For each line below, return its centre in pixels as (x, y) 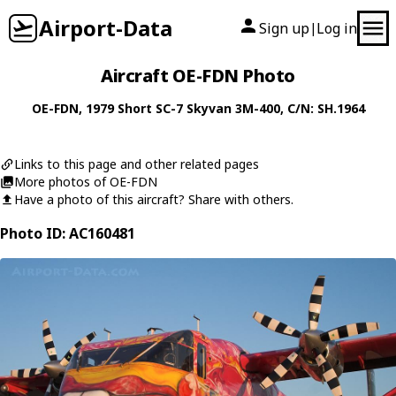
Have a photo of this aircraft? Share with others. (154, 199)
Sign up (284, 28)
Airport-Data (106, 28)
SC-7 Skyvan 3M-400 (217, 108)
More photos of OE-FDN (86, 182)
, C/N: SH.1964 (322, 108)
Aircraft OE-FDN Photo (198, 76)
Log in (337, 28)
